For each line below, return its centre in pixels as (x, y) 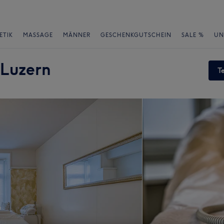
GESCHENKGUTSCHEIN (136, 35)
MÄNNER (77, 35)
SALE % (193, 35)
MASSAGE (38, 35)
